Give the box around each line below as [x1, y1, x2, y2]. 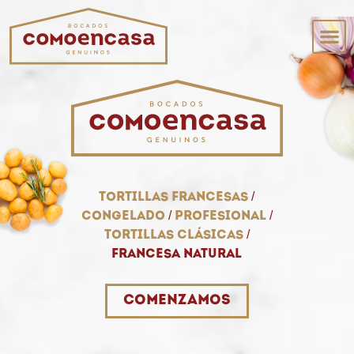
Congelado [81, 210, 165, 224]
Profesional [174, 210, 266, 224]
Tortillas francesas [99, 191, 249, 205]
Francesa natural [111, 248, 243, 262]
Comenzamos [122, 293, 231, 309]
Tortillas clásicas [104, 229, 243, 243]
